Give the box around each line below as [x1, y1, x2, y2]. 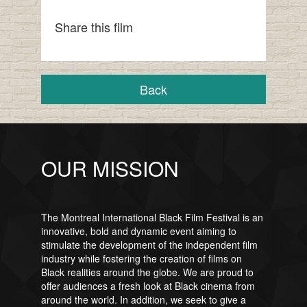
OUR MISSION [40, 153, 179, 184]
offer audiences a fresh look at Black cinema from [40, 279, 255, 293]
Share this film [54, 18, 133, 36]
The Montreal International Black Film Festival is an [40, 210, 263, 225]
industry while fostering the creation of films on [40, 251, 242, 266]
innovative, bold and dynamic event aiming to [40, 224, 236, 238]
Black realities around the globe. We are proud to [40, 265, 254, 280]
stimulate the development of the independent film [40, 238, 258, 252]
